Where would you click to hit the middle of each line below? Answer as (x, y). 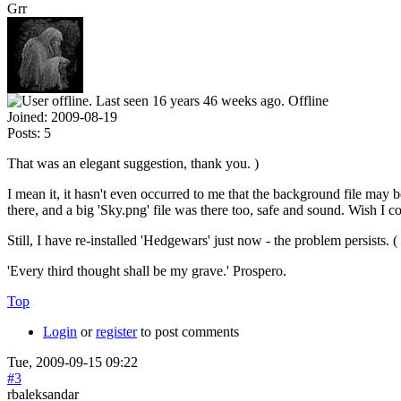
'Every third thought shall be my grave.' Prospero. (147, 270)
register (116, 331)
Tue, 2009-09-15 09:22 (73, 362)
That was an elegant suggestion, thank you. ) (133, 163)
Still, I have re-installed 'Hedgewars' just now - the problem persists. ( (202, 240)
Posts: (24, 132)
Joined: (27, 116)
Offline (308, 100)
